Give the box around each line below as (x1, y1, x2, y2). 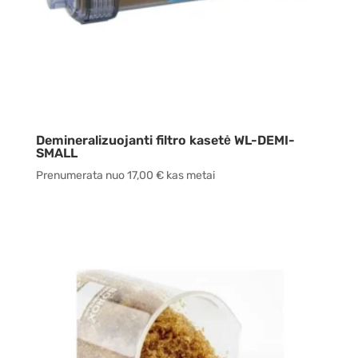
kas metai (163, 168, 215, 182)
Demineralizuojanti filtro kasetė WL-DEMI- (35, 132, 295, 148)
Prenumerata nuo (35, 168, 127, 182)
